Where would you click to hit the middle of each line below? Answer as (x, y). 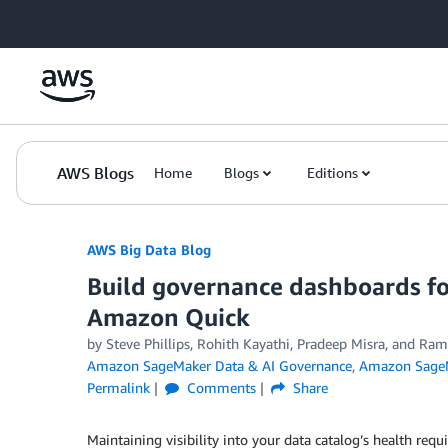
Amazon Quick (168, 317)
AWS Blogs (95, 173)
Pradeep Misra (341, 343)
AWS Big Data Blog (149, 249)
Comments (219, 387)
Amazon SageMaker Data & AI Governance (219, 365)
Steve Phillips (148, 343)
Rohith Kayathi (243, 343)
